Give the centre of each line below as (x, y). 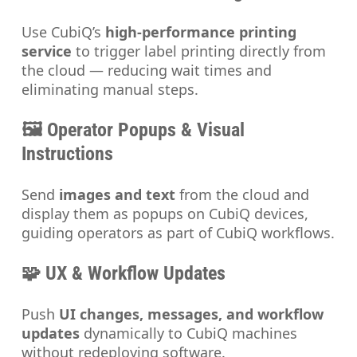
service (47, 51)
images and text (118, 195)
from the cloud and (243, 195)
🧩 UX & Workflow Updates (124, 274)
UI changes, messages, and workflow (192, 314)
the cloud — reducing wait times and (147, 71)
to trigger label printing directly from (199, 51)
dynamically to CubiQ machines (189, 333)
